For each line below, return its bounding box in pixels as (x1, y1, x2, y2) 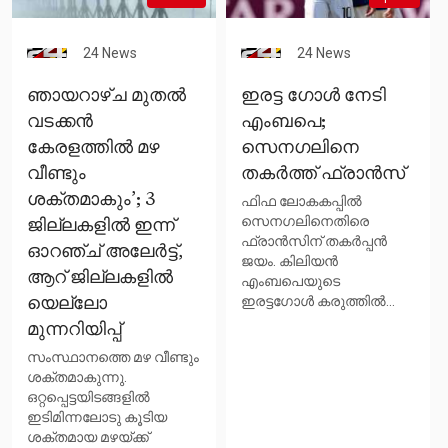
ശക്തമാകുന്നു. (27, 368, 127, 385)
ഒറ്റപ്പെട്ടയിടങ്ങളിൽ (27, 388, 150, 405)
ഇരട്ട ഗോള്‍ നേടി (241, 86, 386, 105)
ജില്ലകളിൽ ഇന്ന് (27, 216, 175, 235)
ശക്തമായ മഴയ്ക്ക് (27, 428, 149, 445)
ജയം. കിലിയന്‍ (241, 252, 338, 269)
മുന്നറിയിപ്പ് (27, 320, 121, 339)
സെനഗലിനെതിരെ (241, 212, 369, 229)
